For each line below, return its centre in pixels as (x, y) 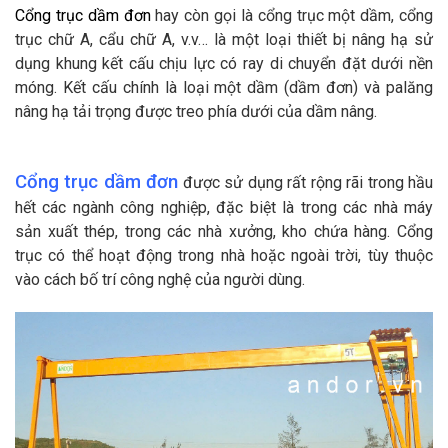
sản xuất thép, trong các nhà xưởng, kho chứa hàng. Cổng (224, 231)
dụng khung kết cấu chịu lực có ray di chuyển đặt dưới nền (224, 63)
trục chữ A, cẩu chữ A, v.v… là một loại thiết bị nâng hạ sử (224, 39)
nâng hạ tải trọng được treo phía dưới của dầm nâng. (196, 111)
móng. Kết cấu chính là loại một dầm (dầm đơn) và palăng (224, 87)
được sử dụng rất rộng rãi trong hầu (308, 182)
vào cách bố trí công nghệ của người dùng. (160, 279)
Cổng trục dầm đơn (97, 181)
